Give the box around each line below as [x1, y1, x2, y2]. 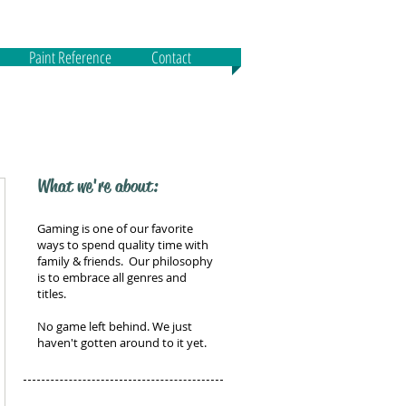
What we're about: [37, 175, 158, 198]
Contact [150, 46, 191, 68]
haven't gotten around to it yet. [37, 334, 207, 351]
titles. [37, 285, 69, 302]
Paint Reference [29, 46, 111, 68]
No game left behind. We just [37, 318, 192, 334]
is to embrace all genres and [37, 269, 187, 285]
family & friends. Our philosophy [37, 253, 213, 269]
